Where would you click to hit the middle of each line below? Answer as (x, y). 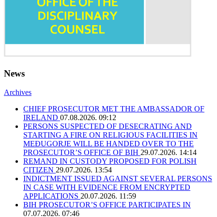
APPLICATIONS (52, 196)
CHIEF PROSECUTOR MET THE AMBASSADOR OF (114, 109)
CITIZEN (39, 170)
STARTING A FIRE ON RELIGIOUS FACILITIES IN (110, 135)
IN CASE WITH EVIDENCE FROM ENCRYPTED (107, 187)
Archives (18, 93)
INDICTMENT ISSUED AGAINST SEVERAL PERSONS (118, 179)
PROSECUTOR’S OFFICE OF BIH (82, 153)
